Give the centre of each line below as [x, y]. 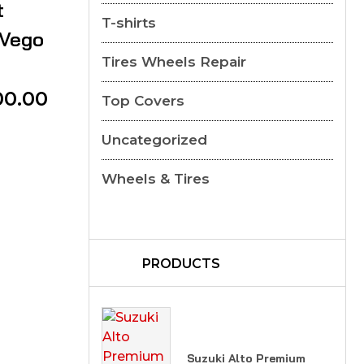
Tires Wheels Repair [173, 62]
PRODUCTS [181, 264]
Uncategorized [154, 140]
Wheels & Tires [155, 179]
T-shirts [128, 23]
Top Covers [143, 101]
